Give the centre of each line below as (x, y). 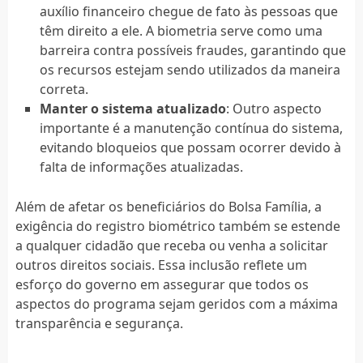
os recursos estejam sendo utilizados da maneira (190, 69)
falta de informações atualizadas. (141, 167)
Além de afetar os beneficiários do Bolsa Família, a (168, 206)
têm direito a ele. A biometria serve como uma (181, 30)
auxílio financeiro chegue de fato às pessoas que (188, 11)
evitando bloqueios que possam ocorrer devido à (190, 147)
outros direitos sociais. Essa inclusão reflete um (161, 265)
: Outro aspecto (273, 108)
